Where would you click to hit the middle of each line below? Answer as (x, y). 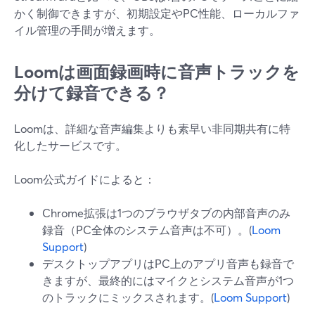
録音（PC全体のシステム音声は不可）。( (147, 230)
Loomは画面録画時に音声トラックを (157, 72)
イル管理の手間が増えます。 (87, 30)
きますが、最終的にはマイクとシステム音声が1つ (168, 280)
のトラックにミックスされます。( (128, 297)
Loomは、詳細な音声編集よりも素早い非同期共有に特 (152, 128)
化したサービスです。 (70, 145)
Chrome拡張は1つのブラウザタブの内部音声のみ (166, 213)
